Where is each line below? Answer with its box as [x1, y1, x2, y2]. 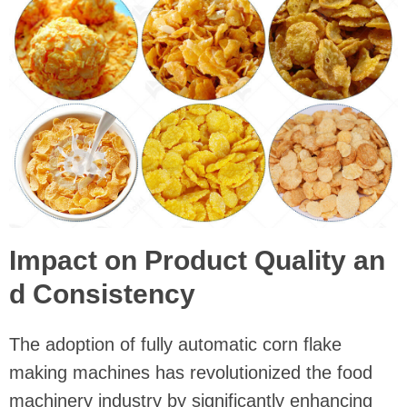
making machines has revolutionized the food [9, 362, 372, 383]
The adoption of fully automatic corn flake [9, 334, 342, 355]
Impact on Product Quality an [9, 245, 385, 276]
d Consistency [9, 279, 195, 310]
